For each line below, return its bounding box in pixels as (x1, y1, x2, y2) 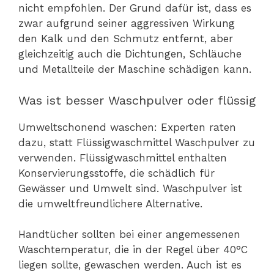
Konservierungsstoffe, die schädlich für (18, 166, 215, 179)
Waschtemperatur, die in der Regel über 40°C (18, 243, 248, 256)
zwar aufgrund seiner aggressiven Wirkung (18, 17, 235, 30)
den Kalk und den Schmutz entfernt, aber (18, 32, 233, 45)
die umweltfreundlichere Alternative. (18, 197, 202, 210)
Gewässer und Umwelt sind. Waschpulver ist (18, 182, 242, 194)
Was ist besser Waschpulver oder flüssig (18, 92, 256, 108)
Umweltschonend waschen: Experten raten (18, 120, 236, 133)
